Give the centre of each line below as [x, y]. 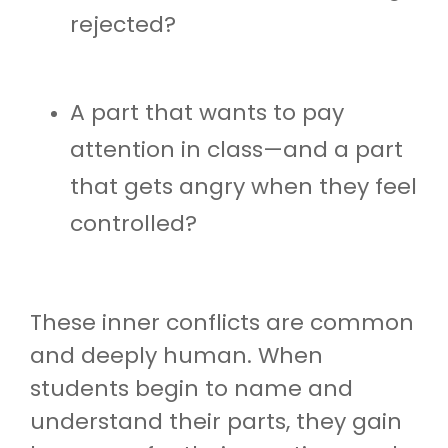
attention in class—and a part [236, 149]
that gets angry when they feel [243, 186]
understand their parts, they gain [216, 421]
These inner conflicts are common [222, 322]
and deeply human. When [176, 355]
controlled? [133, 223]
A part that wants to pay [207, 112]
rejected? [123, 24]
